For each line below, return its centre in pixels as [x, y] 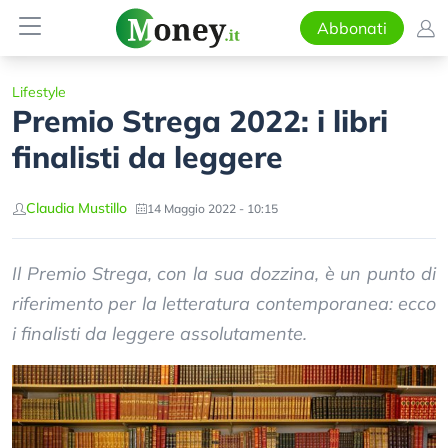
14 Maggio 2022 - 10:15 [212, 208]
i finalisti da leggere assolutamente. [159, 333]
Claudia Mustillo [76, 208]
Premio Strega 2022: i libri [200, 121]
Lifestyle [39, 92]
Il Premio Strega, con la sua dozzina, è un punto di [224, 273]
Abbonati [351, 28]
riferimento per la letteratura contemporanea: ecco [224, 303]
